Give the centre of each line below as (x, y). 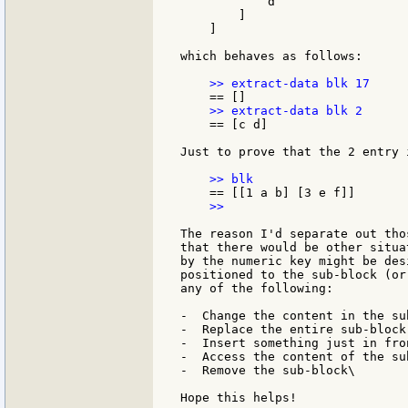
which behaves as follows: (271, 56)
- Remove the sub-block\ (268, 371)
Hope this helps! (239, 398)
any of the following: (257, 289)
